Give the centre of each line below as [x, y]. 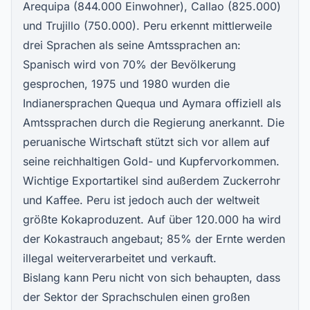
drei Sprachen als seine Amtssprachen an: [132, 45]
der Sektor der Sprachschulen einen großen [136, 297]
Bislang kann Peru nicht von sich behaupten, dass [152, 277]
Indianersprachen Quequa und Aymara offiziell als [152, 103]
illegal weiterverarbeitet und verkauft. [120, 258]
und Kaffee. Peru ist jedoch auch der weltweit [141, 200]
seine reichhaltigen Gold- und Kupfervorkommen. [151, 161]
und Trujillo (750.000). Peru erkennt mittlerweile [147, 26]
